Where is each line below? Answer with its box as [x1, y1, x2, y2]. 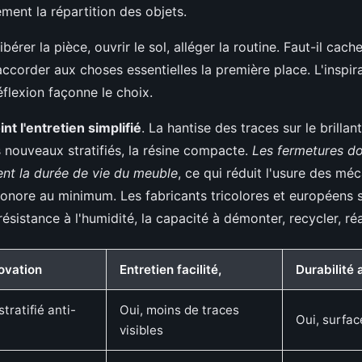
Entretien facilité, [120, 262, 221, 277]
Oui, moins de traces [120, 302, 239, 318]
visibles [120, 322, 163, 338]
